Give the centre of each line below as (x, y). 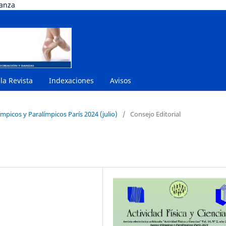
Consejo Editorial (155, 114)
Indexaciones (71, 80)
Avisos (120, 80)
